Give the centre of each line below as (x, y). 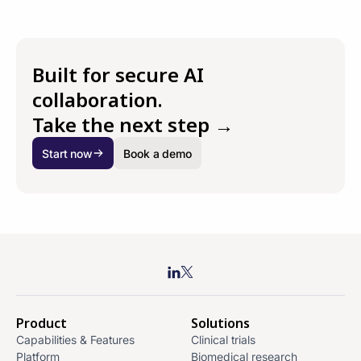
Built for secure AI (118, 75)
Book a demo (158, 153)
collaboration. (98, 100)
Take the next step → (133, 124)
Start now (68, 153)
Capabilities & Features (75, 340)
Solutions (220, 323)
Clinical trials (223, 340)
